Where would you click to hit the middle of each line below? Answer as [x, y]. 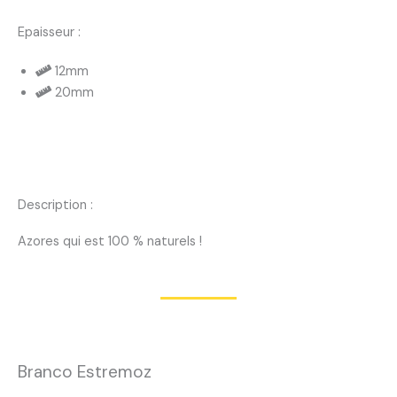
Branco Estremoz [85, 371]
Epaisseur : [49, 32]
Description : [55, 205]
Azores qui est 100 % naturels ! [110, 241]
